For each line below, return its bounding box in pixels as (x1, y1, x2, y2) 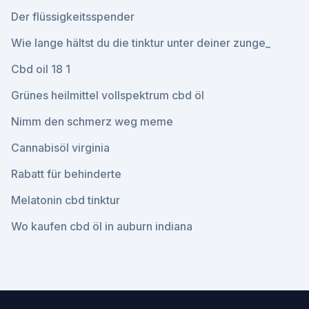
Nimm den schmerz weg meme (11, 114, 173, 128)
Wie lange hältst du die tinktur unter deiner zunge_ (11, 36, 270, 50)
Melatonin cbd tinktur (11, 193, 120, 207)
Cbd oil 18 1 (11, 62, 70, 76)
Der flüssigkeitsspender (11, 10, 134, 23)
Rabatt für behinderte (11, 167, 121, 181)
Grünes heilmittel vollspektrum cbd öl (11, 88, 204, 102)
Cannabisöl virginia (11, 141, 110, 154)
